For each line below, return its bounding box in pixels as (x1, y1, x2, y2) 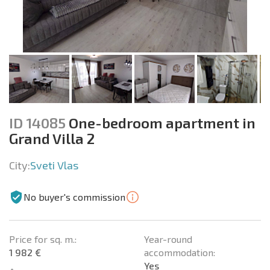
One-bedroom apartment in (66, 113, 256, 131)
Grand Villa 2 (9, 129, 95, 147)
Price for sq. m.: (9, 233, 77, 245)
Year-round (144, 233, 192, 245)
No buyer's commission (24, 190, 125, 202)
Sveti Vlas (30, 158, 78, 172)
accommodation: (144, 246, 215, 258)
